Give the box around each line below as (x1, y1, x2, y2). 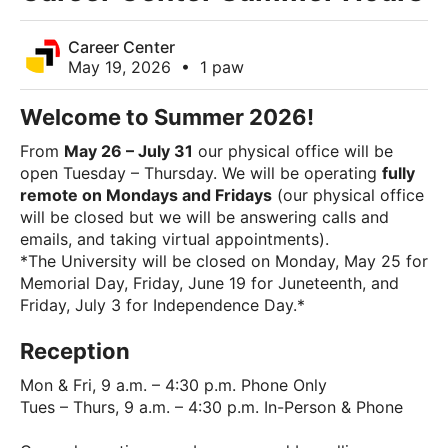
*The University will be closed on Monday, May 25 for (20, 251, 428, 271)
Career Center (68, 37, 175, 57)
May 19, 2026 (68, 57, 176, 77)
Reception (20, 338, 130, 364)
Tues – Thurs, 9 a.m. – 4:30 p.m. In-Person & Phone (20, 397, 403, 417)
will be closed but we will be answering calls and (20, 207, 389, 227)
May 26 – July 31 (64, 141, 193, 161)
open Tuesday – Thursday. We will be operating (20, 163, 382, 183)
